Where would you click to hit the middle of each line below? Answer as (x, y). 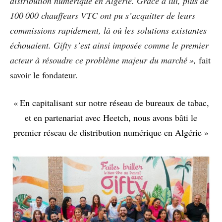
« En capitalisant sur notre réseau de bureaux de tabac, (111, 102)
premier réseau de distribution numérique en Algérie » (111, 132)
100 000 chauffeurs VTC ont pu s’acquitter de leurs (103, 15)
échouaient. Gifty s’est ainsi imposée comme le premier (109, 45)
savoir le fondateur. (44, 75)
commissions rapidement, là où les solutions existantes (108, 30)
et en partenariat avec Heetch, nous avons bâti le (111, 117)
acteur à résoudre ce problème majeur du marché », (103, 60)
